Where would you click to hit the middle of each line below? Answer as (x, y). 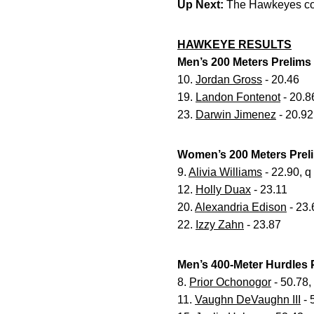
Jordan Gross (229, 80)
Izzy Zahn (220, 225)
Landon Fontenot (238, 97)
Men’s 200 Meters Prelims (244, 62)
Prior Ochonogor (230, 282)
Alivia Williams (225, 172)
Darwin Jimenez (236, 115)
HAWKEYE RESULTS (234, 45)
